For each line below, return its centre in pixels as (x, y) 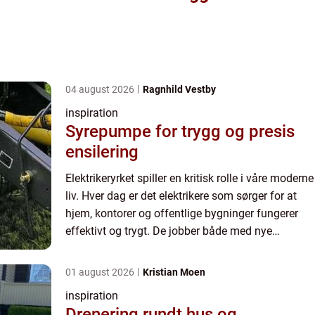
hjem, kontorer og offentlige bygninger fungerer (182, 213)
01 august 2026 (101, 272)
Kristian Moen (174, 272)
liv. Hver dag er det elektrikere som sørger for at (181, 196)
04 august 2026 (101, 89)
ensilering (102, 152)
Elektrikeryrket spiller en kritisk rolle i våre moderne (189, 178)
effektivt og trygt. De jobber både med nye (169, 231)
